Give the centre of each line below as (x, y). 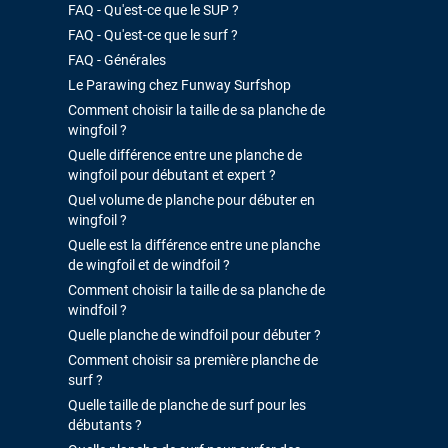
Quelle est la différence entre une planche (194, 244)
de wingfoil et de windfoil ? (149, 264)
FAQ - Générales (117, 59)
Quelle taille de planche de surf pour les (187, 404)
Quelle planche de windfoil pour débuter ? (195, 334)
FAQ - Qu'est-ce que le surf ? (153, 34)
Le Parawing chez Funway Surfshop (180, 84)
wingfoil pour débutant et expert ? (172, 174)
